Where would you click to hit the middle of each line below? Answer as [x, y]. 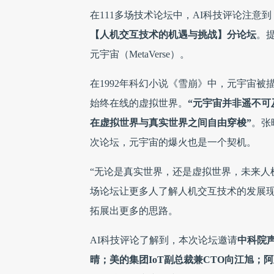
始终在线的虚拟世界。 [139, 103]
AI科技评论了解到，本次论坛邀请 [164, 240]
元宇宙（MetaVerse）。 [140, 54]
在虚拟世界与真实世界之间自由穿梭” [171, 123]
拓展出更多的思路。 [134, 211]
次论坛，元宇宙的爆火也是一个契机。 [173, 142]
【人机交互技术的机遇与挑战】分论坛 [173, 35]
